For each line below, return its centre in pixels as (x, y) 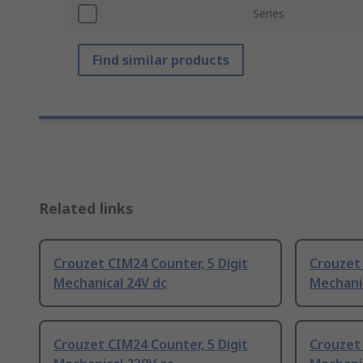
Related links (86, 209)
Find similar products (161, 60)
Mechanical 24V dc (110, 283)
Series (269, 14)
